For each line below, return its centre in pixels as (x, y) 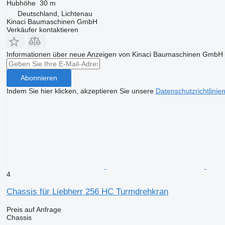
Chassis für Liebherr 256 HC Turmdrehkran (87, 191)
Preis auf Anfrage (34, 209)
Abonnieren (39, 78)
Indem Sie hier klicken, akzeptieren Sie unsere (81, 91)
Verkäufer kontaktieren (42, 29)
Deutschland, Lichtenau (55, 13)
